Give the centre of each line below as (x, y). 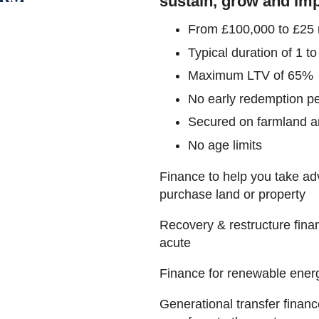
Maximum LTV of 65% (251, 76)
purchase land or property (232, 194)
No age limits (225, 145)
